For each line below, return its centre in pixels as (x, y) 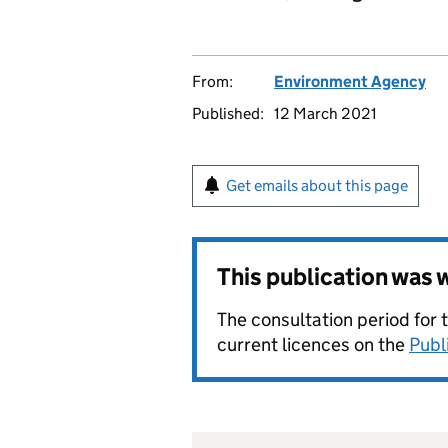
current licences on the (313, 344)
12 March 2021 (325, 113)
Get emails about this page (317, 185)
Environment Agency (350, 81)
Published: (228, 113)
